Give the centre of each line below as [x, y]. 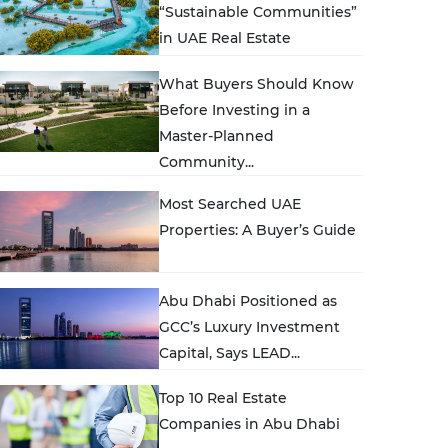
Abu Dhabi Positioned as [248, 300]
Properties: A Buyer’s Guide [258, 229]
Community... [207, 161]
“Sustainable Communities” [258, 12]
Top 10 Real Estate [223, 398]
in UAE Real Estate [225, 38]
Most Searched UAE [230, 203]
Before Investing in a [235, 109]
